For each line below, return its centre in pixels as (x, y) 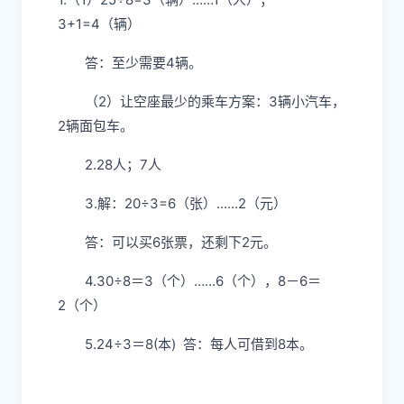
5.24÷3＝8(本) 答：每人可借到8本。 (199, 344)
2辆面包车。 (96, 126)
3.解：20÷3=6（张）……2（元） (186, 203)
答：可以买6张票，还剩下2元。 (181, 242)
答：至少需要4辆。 (143, 63)
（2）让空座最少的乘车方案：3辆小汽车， (215, 101)
